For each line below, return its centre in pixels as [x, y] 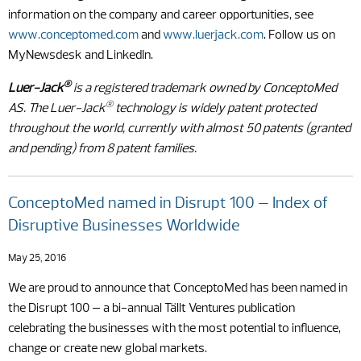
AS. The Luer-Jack [57, 109]
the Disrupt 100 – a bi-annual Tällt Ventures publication [151, 309]
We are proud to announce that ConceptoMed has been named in [178, 288]
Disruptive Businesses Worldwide [124, 226]
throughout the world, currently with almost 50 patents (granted [179, 129]
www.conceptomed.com [73, 35]
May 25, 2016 [37, 258]
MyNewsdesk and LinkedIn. [81, 56]
